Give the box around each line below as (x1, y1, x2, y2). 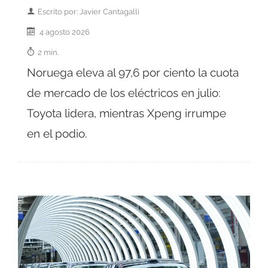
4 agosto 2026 (38, 27, 90, 37)
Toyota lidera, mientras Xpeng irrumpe (27, 106, 226, 120)
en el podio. (27, 127, 87, 141)
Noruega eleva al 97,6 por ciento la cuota (27, 66, 239, 80)
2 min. (38, 47, 59, 57)
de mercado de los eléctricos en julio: (27, 86, 221, 100)
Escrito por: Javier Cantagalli (38, 7, 139, 17)
